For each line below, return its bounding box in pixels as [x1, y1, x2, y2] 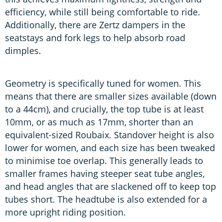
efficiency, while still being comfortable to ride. [5, 5, 200, 18]
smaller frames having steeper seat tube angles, [5, 167, 205, 179]
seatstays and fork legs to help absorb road [5, 31, 185, 44]
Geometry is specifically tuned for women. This [5, 77, 201, 89]
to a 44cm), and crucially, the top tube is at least [5, 103, 204, 115]
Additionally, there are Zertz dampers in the [5, 18, 185, 31]
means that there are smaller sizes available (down [5, 90, 217, 102]
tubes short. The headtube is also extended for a [5, 193, 207, 205]
